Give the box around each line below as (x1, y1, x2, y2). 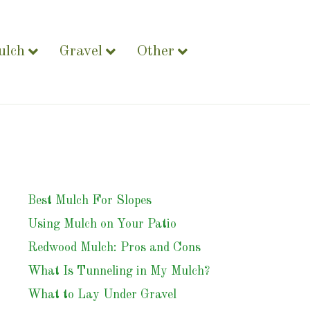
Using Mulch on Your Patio (28, 218, 176, 230)
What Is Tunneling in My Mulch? (28, 265, 210, 277)
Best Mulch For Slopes (28, 194, 155, 207)
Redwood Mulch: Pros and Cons (28, 241, 201, 254)
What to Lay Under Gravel (28, 289, 176, 301)
